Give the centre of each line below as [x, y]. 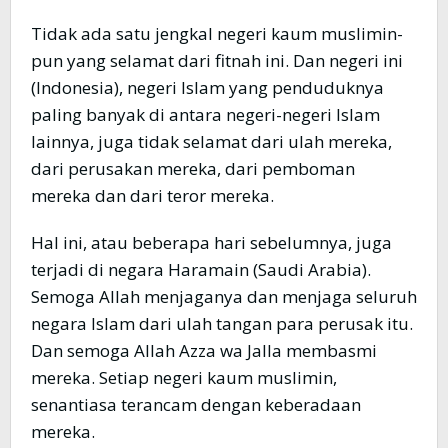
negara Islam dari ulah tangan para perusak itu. [222, 324]
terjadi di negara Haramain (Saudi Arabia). [201, 270]
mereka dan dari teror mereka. [152, 196]
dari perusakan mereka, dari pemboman [193, 169]
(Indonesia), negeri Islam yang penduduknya [207, 88]
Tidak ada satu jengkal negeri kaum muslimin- [217, 34]
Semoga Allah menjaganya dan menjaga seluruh [224, 297]
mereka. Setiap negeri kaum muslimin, [184, 378]
